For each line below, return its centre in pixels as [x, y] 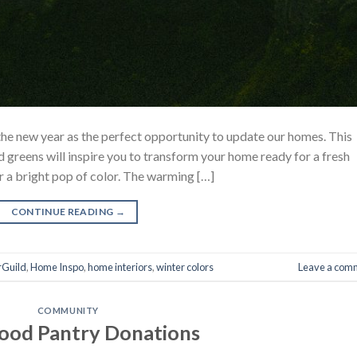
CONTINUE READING [63, 212]
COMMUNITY [68, 311]
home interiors [120, 267]
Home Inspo [57, 267]
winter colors [185, 267]
